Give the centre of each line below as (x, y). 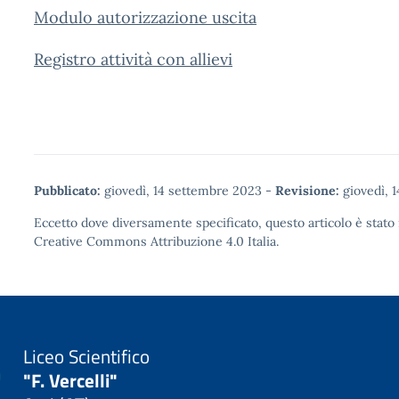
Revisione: (307, 191)
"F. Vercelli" (71, 380)
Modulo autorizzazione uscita (145, 17)
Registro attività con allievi (133, 59)
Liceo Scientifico (87, 356)
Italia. (261, 241)
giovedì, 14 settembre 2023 (183, 191)
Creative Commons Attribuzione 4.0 (139, 241)
